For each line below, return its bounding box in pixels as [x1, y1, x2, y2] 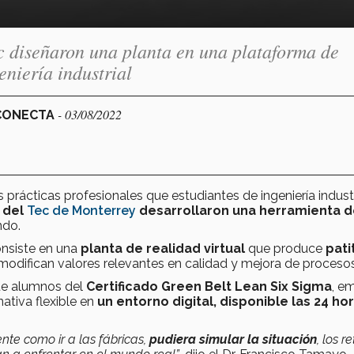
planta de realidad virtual [81, 240, 248, 256]
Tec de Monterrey [24, 202, 136, 218]
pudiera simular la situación [149, 331, 317, 347]
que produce [248, 240, 326, 256]
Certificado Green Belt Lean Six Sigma [86, 278, 332, 294]
